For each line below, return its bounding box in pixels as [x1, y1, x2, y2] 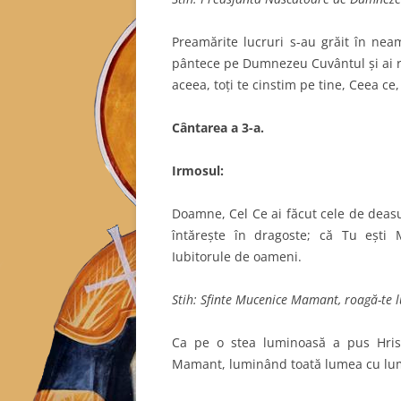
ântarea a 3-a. [180, 118, 264, 136]
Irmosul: [172, 161, 224, 179]
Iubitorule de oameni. [172, 247, 302, 265]
